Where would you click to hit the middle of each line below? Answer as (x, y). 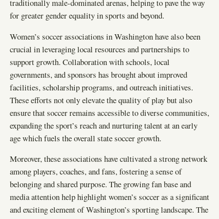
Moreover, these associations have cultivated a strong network (109, 159)
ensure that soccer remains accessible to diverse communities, (109, 112)
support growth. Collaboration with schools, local (90, 62)
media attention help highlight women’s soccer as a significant (109, 197)
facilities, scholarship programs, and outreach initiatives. (101, 87)
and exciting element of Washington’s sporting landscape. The (109, 210)
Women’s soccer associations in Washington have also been (105, 36)
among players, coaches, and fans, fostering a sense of (96, 172)
